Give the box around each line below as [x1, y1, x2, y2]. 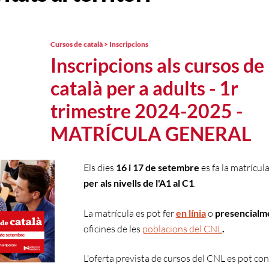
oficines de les [83, 223, 142, 235]
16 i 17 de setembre [115, 162, 201, 173]
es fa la [201, 162, 229, 174]
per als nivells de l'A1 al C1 [83, 177, 194, 189]
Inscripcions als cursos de [50, 53, 264, 77]
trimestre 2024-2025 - [50, 99, 243, 122]
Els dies [83, 162, 116, 174]
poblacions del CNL [142, 223, 222, 235]
